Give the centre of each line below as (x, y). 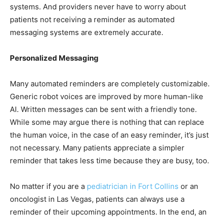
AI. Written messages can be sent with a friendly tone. (103, 110)
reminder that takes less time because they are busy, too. (110, 161)
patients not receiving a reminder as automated (92, 20)
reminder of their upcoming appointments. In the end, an (108, 212)
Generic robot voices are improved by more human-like (107, 97)
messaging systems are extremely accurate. (88, 33)
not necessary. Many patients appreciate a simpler (97, 148)
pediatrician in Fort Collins (133, 186)
